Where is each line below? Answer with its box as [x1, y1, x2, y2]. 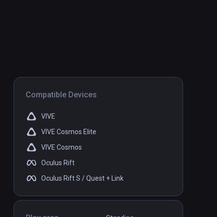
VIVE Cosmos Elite [41, 128, 96, 136]
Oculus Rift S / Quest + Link [41, 174, 124, 183]
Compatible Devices [26, 90, 97, 100]
